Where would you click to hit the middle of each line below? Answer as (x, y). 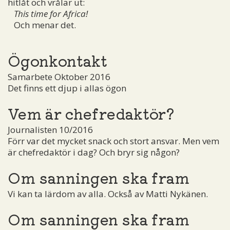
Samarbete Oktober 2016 (59, 76)
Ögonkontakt (57, 60)
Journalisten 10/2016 (50, 129)
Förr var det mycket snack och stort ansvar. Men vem (113, 141)
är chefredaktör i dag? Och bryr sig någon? (94, 152)
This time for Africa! (51, 13)
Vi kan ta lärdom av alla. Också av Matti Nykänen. (108, 194)
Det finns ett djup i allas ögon (67, 88)
